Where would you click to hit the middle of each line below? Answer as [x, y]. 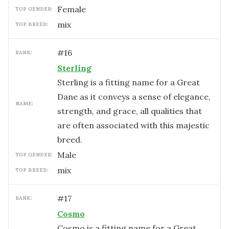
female [74, 9]
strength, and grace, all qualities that [130, 111]
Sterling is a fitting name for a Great [129, 82]
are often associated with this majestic [133, 125]
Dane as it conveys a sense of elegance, [134, 97]
